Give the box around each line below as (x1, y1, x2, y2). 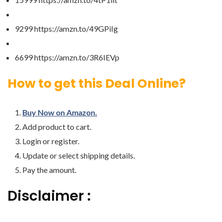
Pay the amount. (22, 165, 76, 175)
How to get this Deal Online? (7, 75, 186, 93)
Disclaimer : (7, 186, 91, 206)
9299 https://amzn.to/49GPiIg (15, 24, 118, 34)
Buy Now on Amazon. (22, 108, 97, 117)
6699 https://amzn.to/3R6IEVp (15, 53, 119, 62)
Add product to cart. (22, 122, 91, 132)
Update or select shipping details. (22, 151, 135, 161)
